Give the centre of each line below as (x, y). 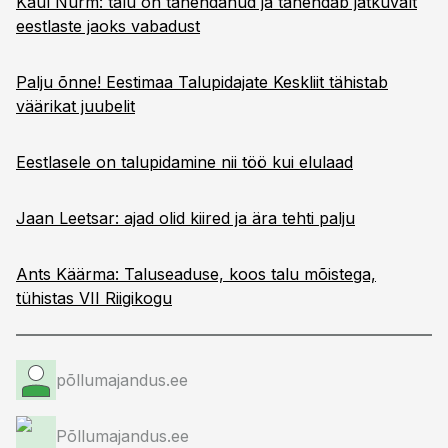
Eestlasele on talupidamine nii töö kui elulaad (184, 162)
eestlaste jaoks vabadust (108, 26)
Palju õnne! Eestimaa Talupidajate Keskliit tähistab (202, 82)
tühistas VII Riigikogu (94, 298)
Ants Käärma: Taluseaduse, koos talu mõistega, (196, 274)
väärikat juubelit (75, 106)
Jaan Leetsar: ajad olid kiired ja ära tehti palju (185, 218)
